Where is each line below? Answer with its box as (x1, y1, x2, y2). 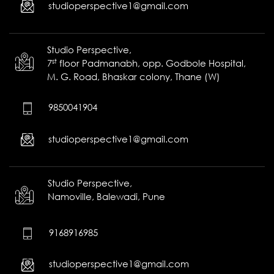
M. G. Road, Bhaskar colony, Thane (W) (46, 71, 220, 83)
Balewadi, (94, 191, 141, 202)
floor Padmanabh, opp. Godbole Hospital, (56, 57, 246, 69)
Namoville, (48, 191, 95, 202)
